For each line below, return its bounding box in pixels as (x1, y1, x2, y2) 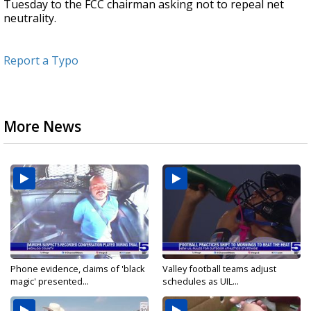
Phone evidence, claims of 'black (10, 262, 145, 276)
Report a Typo (3, 53, 78, 69)
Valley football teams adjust (162, 262, 276, 276)
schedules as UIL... (162, 275, 239, 288)
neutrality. (3, 10, 56, 26)
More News (3, 117, 81, 137)
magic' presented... (10, 275, 89, 288)
